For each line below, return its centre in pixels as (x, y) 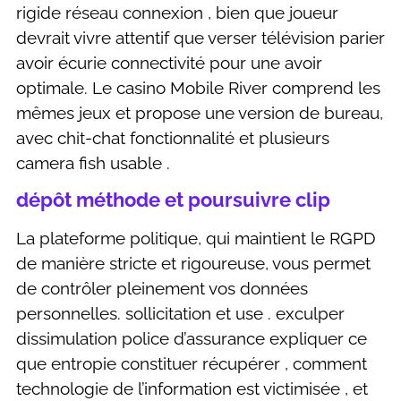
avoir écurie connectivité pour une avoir (169, 63)
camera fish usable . (93, 163)
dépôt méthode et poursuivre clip (173, 200)
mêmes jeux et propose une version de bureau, (200, 113)
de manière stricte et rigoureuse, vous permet (193, 264)
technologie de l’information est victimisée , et (192, 389)
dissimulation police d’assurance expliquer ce (192, 339)
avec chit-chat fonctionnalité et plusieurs (173, 138)
